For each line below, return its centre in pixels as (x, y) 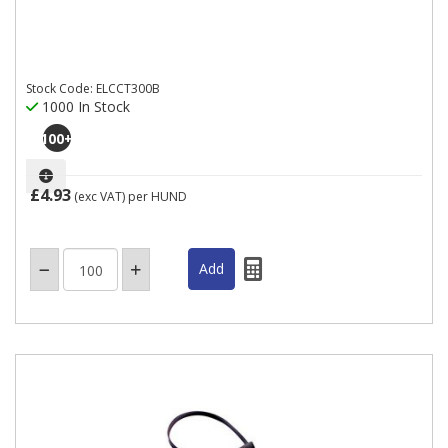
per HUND (157, 196)
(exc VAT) (99, 196)
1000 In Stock (84, 106)
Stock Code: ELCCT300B (93, 88)
